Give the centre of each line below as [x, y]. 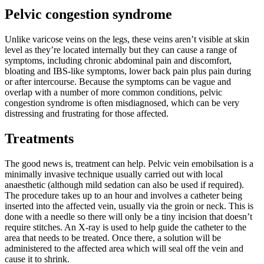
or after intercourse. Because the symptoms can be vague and [118, 81]
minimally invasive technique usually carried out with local [114, 174]
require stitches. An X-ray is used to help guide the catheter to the [126, 227]
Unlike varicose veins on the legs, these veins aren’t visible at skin [127, 39]
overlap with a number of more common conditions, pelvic [113, 92]
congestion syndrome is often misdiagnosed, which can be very [122, 103]
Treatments [39, 138]
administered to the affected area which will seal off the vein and [124, 248]
